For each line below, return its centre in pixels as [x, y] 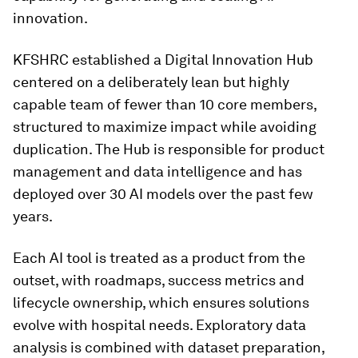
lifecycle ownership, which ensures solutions [161, 302]
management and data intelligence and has [157, 171]
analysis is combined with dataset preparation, [169, 347]
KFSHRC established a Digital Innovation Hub [163, 60]
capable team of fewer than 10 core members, [165, 104]
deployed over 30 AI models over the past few [163, 194]
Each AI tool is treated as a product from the [159, 258]
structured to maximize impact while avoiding [165, 127]
